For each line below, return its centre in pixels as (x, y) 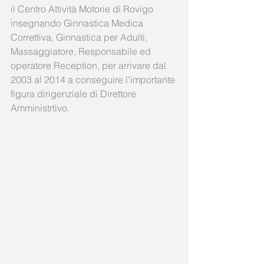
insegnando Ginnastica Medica (78, 23)
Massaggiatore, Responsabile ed (82, 51)
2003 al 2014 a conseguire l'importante (94, 80)
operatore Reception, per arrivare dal (90, 65)
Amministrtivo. (41, 108)
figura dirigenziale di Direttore (75, 94)
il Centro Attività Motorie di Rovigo (83, 9)
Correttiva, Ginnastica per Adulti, (80, 37)
